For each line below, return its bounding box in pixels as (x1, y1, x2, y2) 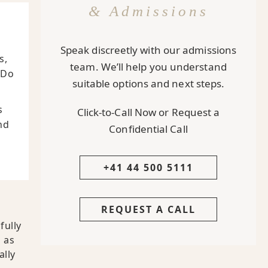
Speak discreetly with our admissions (60, 42, 237, 57)
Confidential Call (109, 121, 188, 136)
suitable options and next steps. (72, 76, 225, 90)
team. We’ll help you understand (70, 59, 227, 74)
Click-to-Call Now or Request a (77, 105, 220, 119)
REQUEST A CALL (101, 202, 196, 216)
